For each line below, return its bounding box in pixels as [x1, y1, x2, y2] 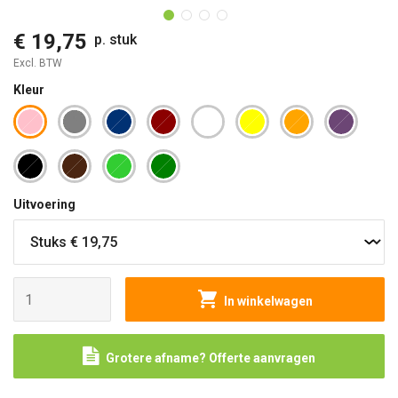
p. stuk [94, 31, 137, 48]
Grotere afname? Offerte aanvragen [106, 351, 315, 365]
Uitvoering [13, 197, 76, 211]
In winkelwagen [223, 294, 313, 308]
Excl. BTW [13, 57, 62, 69]
